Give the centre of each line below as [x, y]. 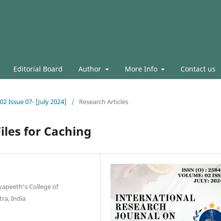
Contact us [198, 69]
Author [91, 69]
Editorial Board [38, 69]
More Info [142, 69]
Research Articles [104, 101]
